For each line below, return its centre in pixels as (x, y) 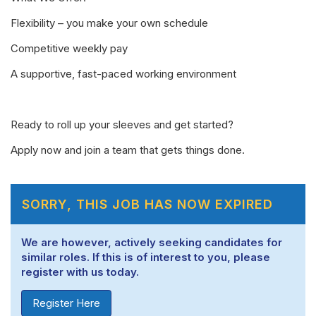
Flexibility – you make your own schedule (109, 23)
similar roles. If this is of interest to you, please (146, 257)
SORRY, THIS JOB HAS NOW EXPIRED (147, 204)
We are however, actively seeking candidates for (152, 242)
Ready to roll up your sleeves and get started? (122, 125)
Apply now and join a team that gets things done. (128, 150)
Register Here (66, 303)
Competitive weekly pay (69, 49)
